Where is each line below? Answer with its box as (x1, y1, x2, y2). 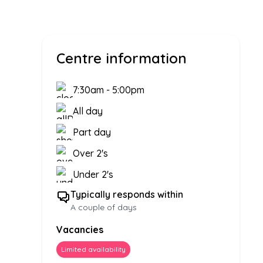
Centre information (56, 49, 187, 68)
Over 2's (73, 147, 108, 160)
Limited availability (61, 245, 126, 254)
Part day (73, 126, 111, 139)
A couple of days (70, 202, 137, 213)
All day (73, 105, 103, 117)
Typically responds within (70, 188, 183, 201)
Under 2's (73, 168, 113, 181)
